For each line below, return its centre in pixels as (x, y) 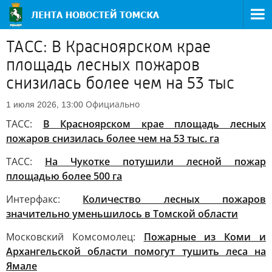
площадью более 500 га (64, 176)
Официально (113, 104)
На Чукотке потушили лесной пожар (155, 161)
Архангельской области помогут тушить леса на (136, 251)
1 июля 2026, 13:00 (45, 104)
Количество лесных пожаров (175, 199)
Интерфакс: (45, 199)
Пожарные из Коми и (205, 237)
